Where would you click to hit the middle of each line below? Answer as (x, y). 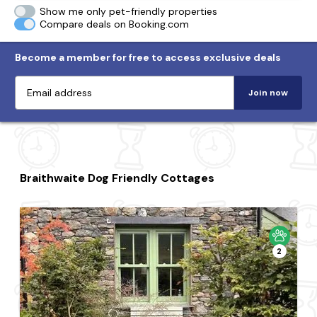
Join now (268, 93)
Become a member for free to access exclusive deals (148, 57)
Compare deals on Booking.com (115, 24)
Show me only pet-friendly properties (129, 11)
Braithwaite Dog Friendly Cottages (117, 178)
